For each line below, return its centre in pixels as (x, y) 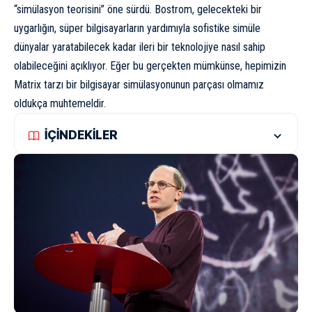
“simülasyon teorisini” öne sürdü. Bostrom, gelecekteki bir (138, 9)
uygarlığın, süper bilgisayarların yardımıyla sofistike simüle (137, 28)
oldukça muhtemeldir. (60, 103)
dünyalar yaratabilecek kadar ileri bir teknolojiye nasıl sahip (140, 47)
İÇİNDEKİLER (81, 135)
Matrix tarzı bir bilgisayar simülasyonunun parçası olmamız (139, 84)
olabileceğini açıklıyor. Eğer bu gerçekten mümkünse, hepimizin (150, 65)
